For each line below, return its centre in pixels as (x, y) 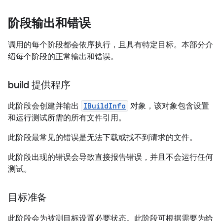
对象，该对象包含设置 (169, 106)
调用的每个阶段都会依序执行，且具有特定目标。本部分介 (110, 45)
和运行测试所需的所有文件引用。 (67, 118)
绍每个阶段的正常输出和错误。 (63, 57)
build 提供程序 (39, 85)
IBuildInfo (105, 106)
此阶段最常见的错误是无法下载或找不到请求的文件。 (103, 138)
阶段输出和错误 (49, 23)
